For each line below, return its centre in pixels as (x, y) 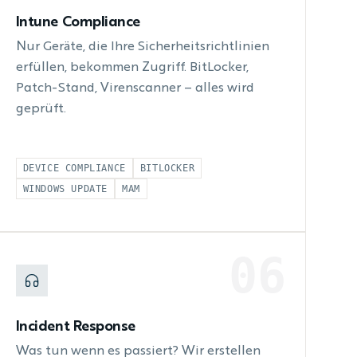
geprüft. (41, 109)
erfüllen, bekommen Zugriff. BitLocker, (132, 68)
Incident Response (76, 327)
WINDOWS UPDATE (65, 189)
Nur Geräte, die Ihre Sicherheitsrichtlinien (142, 47)
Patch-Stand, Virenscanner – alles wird (135, 88)
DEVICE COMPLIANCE (74, 168)
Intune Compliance (78, 22)
